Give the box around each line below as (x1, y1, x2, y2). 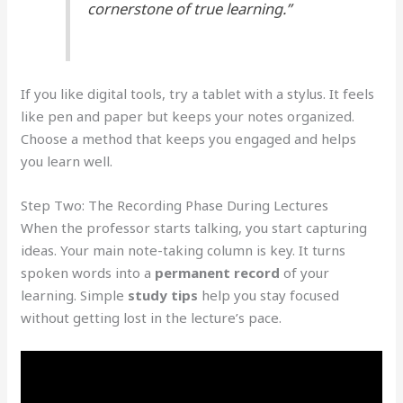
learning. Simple (21, 286, 129, 305)
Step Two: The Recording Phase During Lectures (21, 196, 329, 215)
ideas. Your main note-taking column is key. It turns (21, 241, 346, 260)
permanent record (155, 264, 281, 282)
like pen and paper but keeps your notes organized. (21, 107, 355, 126)
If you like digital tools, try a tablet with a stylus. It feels (21, 85, 375, 103)
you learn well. (21, 152, 113, 171)
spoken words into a (21, 264, 156, 282)
